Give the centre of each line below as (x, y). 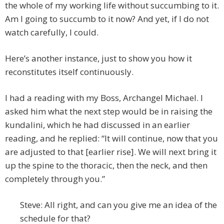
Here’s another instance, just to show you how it (98, 58)
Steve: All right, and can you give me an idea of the (118, 205)
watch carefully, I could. (52, 32)
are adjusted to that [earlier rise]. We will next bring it (111, 152)
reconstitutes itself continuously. (69, 72)
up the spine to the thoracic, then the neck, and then (106, 165)
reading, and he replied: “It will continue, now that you (111, 138)
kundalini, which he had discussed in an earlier (97, 125)
